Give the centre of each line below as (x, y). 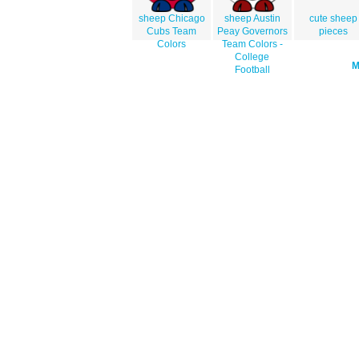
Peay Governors (252, 32)
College (252, 57)
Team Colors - (252, 44)
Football (252, 70)
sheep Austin (252, 19)
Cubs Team (172, 32)
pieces (333, 32)
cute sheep (333, 19)
